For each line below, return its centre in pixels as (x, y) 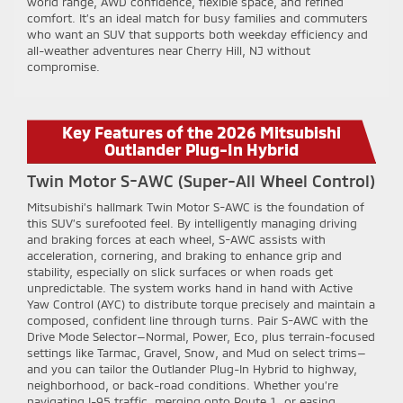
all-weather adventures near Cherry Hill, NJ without (169, 51)
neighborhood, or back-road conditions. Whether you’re (183, 385)
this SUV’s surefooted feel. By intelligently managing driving (192, 224)
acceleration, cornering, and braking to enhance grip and (184, 256)
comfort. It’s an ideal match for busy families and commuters (197, 18)
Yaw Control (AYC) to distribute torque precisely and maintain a (201, 304)
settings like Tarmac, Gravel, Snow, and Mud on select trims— (197, 353)
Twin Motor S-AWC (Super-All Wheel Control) (201, 181)
